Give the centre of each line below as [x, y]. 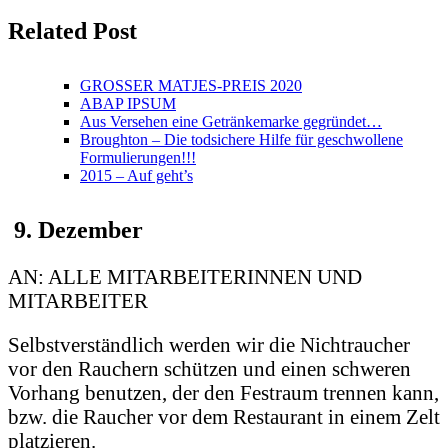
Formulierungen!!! [138, 157]
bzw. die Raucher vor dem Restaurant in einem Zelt [224, 417]
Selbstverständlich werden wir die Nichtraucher [209, 345]
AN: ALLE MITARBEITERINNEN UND [185, 276]
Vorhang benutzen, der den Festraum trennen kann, [223, 393]
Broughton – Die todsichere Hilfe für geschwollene [241, 139]
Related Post [72, 30]
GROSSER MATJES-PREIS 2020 [191, 85]
